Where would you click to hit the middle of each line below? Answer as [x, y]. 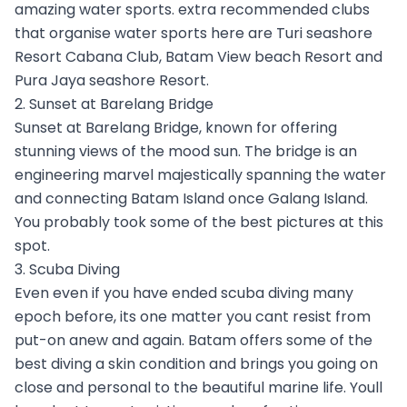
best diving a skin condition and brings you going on [196, 363]
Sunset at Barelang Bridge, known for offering [176, 127]
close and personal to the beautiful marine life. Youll [199, 387]
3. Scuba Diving [67, 269]
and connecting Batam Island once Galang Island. [191, 198]
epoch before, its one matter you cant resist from [193, 316]
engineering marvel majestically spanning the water [200, 174]
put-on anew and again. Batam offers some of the [194, 340]
